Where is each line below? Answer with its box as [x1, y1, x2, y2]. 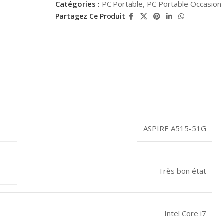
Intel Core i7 [164, 208, 206, 218]
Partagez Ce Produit [55, 11, 125, 21]
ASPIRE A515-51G [143, 123, 206, 133]
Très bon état [158, 165, 206, 176]
